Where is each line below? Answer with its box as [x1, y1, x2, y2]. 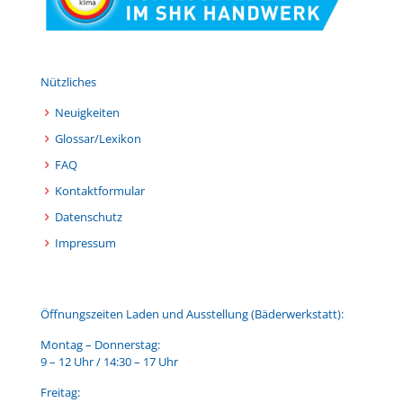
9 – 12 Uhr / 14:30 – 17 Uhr [40, 354, 178, 370]
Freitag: [40, 384, 80, 400]
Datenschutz [55, 209, 122, 225]
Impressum [55, 235, 116, 251]
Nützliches [40, 74, 96, 90]
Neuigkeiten [55, 104, 120, 121]
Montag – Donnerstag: [40, 336, 160, 353]
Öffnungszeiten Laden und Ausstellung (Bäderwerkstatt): [40, 306, 344, 322]
